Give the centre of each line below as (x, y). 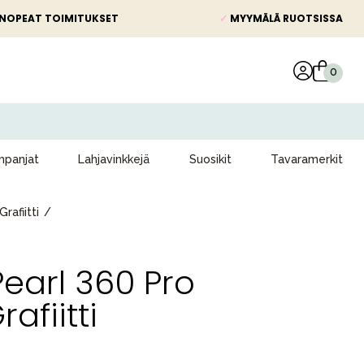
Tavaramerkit (306, 159)
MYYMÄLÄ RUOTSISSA (285, 18)
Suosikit (210, 159)
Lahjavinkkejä (114, 159)
